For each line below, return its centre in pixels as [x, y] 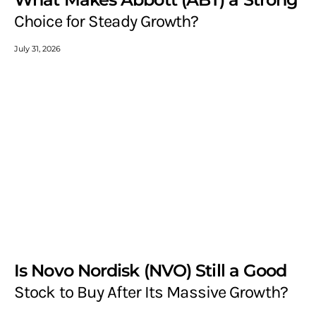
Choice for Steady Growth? [107, 22]
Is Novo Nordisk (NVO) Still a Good [151, 271]
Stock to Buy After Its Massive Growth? [151, 292]
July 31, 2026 [37, 49]
